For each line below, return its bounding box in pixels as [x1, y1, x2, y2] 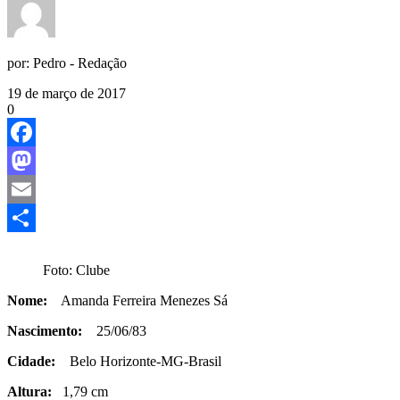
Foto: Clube [43, 262, 110, 278]
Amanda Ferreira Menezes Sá [47, 292, 228, 308]
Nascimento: [7, 322, 82, 338]
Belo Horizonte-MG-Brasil [55, 353, 221, 369]
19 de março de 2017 [7, 85, 126, 101]
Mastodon [7, 180, 63, 196]
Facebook [7, 152, 62, 168]
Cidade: [7, 353, 55, 369]
